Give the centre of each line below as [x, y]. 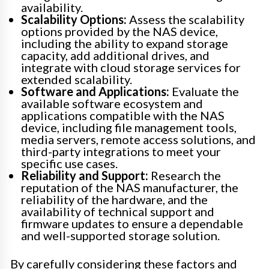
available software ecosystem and [112, 103]
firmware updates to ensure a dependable [132, 223]
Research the [185, 175]
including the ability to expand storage [125, 43]
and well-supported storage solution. [120, 235]
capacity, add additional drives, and [115, 55]
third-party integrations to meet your [121, 151]
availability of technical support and [118, 211]
